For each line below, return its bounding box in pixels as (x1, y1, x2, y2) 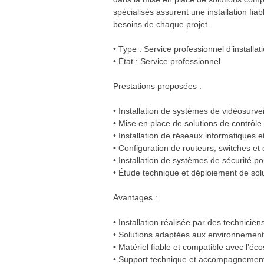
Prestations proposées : (113, 81, 202, 91)
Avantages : (113, 192, 157, 202)
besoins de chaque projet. (113, 19, 210, 29)
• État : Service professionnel (113, 56, 220, 66)
